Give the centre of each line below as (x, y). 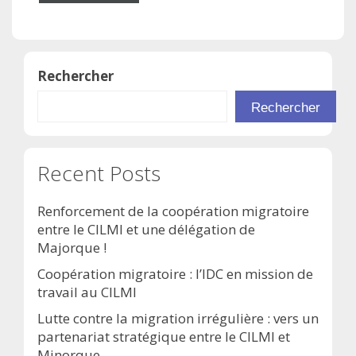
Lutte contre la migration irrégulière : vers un (178, 318)
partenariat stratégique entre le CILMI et (164, 336)
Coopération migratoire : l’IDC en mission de (175, 273)
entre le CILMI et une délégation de (146, 229)
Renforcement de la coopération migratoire (173, 211)
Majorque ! (72, 247)
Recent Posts (99, 173)
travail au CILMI (87, 292)
